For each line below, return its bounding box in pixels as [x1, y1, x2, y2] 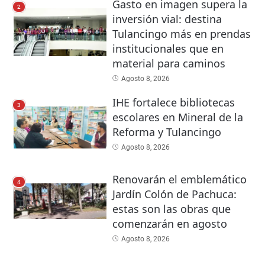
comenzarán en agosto [112, 216, 227, 231]
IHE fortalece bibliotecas [112, 95, 235, 109]
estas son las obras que [112, 201, 231, 216]
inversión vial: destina [112, 11, 222, 26]
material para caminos [112, 56, 225, 70]
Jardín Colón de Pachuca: [112, 186, 237, 201]
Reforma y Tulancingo [112, 124, 221, 139]
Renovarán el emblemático [112, 172, 247, 186]
